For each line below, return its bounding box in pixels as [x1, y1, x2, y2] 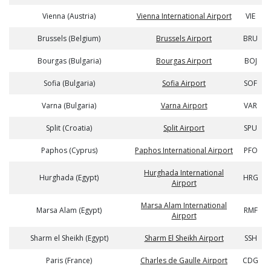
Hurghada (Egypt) [39, 172, 99, 183]
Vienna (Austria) [42, 11, 96, 21]
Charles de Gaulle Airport [140, 255, 227, 266]
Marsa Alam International [141, 200, 227, 211]
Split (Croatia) [46, 123, 92, 133]
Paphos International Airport [135, 145, 233, 155]
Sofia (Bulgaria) [43, 78, 95, 88]
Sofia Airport [162, 78, 206, 88]
